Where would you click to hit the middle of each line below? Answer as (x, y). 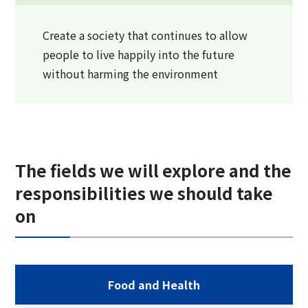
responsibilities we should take (144, 192)
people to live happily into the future (139, 54)
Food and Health (154, 284)
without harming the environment (131, 73)
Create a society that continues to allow (145, 35)
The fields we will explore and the (154, 170)
